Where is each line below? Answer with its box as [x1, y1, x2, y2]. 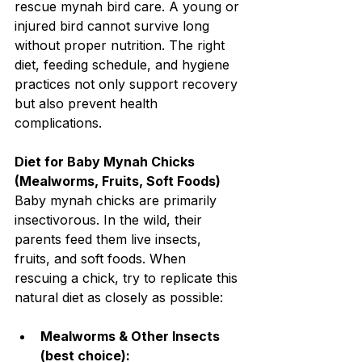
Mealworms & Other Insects [40, 328, 223, 345]
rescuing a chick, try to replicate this [15, 270, 242, 287]
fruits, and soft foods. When [15, 250, 190, 267]
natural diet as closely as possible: [15, 289, 223, 306]
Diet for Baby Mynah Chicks [15, 154, 198, 170]
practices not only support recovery [15, 76, 242, 93]
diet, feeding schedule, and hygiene [15, 57, 234, 74]
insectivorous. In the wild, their [15, 212, 206, 229]
